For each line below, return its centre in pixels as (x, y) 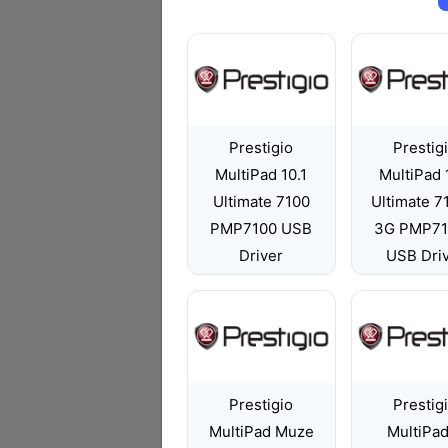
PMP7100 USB (261, 228)
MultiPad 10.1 (261, 174)
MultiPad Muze (261, 431)
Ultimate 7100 (261, 201)
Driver (261, 255)
